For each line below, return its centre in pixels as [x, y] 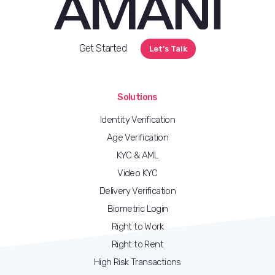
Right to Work [137, 227]
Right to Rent [137, 245]
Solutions [137, 97]
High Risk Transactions [137, 262]
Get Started [103, 48]
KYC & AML [137, 156]
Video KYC [137, 173]
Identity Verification [137, 120]
